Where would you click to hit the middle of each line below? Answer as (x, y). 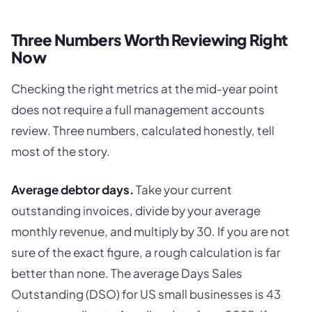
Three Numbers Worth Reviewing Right (149, 39)
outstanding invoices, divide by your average (136, 211)
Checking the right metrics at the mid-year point (145, 88)
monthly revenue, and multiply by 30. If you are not (150, 232)
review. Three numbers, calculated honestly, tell (143, 130)
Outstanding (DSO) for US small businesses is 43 (146, 294)
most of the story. (61, 151)
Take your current (183, 190)
